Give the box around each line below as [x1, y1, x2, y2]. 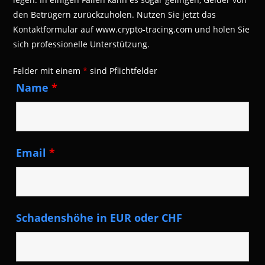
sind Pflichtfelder [88, 64, 158, 76]
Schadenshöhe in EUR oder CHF [16, 210, 183, 225]
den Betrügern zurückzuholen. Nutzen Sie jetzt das [13, 8, 216, 20]
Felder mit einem [13, 64, 83, 76]
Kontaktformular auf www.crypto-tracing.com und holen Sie [13, 23, 250, 35]
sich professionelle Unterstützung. [13, 38, 150, 50]
